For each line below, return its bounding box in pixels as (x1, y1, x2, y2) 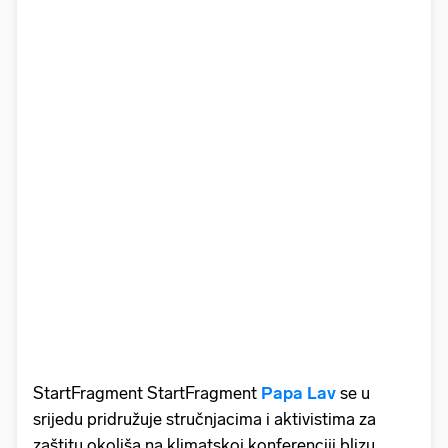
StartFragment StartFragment (33, 382, 261, 403)
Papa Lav (261, 382, 336, 403)
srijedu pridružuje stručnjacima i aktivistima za (33, 408, 376, 429)
